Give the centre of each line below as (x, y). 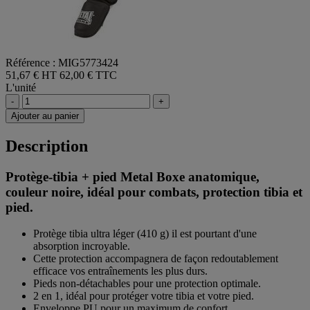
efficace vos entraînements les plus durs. (120, 271)
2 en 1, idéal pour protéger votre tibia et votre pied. (144, 296)
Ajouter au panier (45, 116)
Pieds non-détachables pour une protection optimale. (147, 284)
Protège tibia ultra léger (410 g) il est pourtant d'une (145, 234)
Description (47, 146)
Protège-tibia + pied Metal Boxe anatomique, (133, 176)
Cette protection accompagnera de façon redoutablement (156, 259)
